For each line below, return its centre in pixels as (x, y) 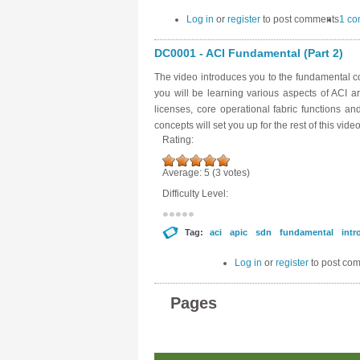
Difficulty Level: (196, 194)
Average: (183, 173)
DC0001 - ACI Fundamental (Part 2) (249, 53)
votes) (235, 173)
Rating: (179, 140)
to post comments (300, 19)
